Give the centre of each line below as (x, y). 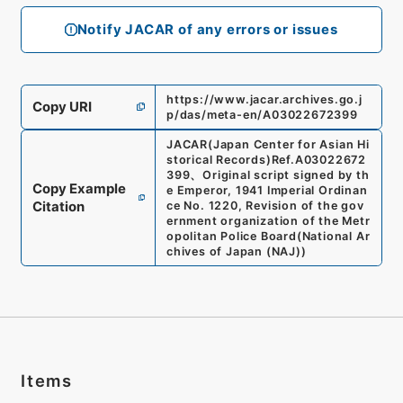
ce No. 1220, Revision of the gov (265, 205)
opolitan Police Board (231, 236)
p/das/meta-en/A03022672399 (262, 114)
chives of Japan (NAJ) (233, 251)
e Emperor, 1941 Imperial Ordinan (267, 190)
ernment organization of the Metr (268, 220)
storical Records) (219, 159)
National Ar (336, 236)
